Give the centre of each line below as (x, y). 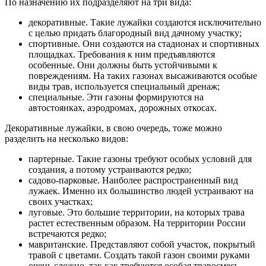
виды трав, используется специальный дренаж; (124, 87)
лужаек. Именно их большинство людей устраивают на (141, 191)
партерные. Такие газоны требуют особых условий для (140, 159)
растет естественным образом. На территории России (137, 223)
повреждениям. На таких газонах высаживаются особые (143, 76)
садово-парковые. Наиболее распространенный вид (133, 180)
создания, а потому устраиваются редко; (110, 170)
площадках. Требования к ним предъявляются (122, 55)
